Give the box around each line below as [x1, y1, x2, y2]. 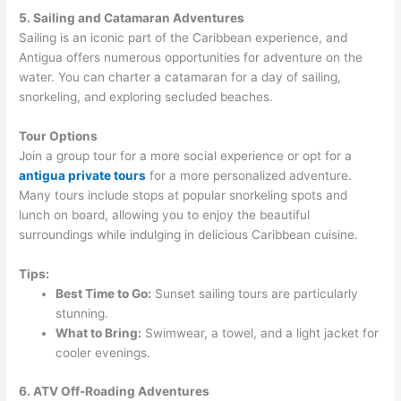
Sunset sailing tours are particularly [151, 286, 359, 302]
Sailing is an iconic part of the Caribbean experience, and [19, 30, 348, 46]
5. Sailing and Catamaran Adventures [19, 11, 245, 26]
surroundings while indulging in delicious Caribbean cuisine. [19, 227, 359, 243]
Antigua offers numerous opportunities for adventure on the [19, 50, 363, 65]
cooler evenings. [55, 346, 151, 361]
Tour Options [19, 129, 98, 144]
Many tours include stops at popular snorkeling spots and [19, 188, 348, 203]
